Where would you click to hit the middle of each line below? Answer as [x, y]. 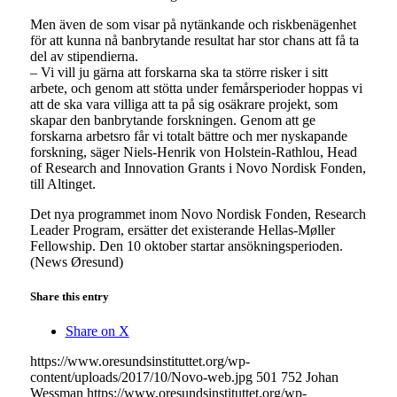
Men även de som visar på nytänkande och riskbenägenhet [193, 24]
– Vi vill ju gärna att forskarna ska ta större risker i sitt [179, 72]
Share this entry [69, 296]
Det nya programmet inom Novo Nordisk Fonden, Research [198, 214]
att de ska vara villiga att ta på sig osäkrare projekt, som [183, 104]
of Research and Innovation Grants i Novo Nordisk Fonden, [198, 167]
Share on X [97, 331]
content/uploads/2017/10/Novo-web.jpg [141, 378]
